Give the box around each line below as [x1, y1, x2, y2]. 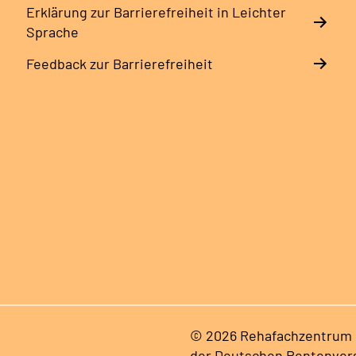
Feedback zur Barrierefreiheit [25, 54, 213, 72]
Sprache [25, 22, 79, 41]
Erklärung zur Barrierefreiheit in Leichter [25, 2, 286, 21]
